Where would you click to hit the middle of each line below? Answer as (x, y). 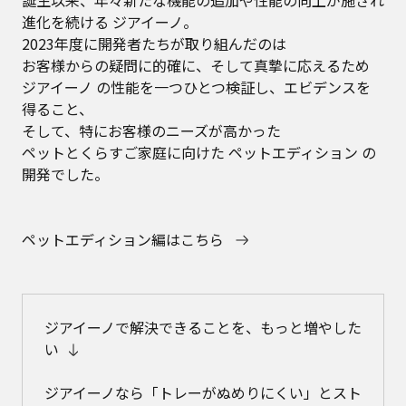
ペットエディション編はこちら (123, 239)
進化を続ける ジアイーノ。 (110, 22)
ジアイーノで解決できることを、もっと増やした (203, 327)
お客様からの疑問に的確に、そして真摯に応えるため (196, 65)
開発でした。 (65, 174)
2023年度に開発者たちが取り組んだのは (154, 43)
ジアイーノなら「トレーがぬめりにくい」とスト (203, 392)
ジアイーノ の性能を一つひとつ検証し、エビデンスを (196, 87)
